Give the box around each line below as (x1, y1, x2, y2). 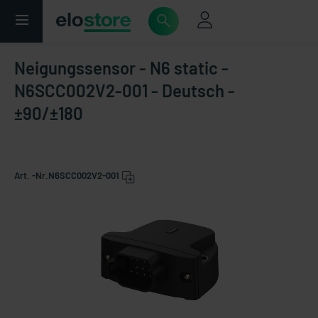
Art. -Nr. (14, 170, 48, 181)
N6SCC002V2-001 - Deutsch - (14, 80, 235, 101)
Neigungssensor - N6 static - (14, 57, 229, 78)
